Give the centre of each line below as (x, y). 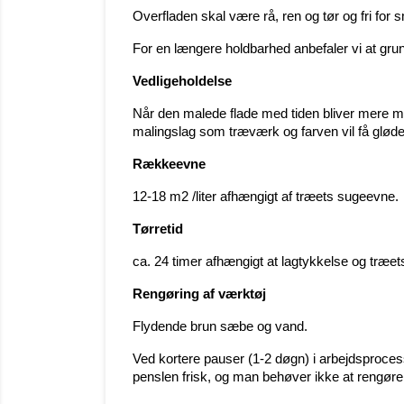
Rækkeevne (169, 164)
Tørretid (158, 229)
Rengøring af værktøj (199, 294)
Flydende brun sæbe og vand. (220, 326)
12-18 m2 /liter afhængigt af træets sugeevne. (266, 196)
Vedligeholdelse (182, 81)
